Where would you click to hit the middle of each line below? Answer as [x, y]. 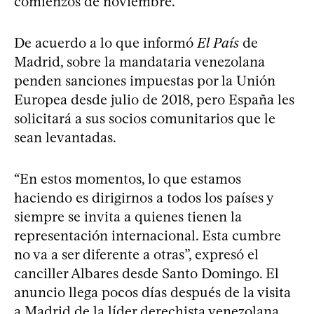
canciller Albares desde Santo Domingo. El [146, 273]
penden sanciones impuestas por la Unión [145, 80]
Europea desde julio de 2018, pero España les [154, 99]
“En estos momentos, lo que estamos [128, 178]
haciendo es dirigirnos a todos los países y [144, 197]
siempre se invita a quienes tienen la [128, 216]
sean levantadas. [65, 137]
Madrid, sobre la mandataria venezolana [139, 61]
